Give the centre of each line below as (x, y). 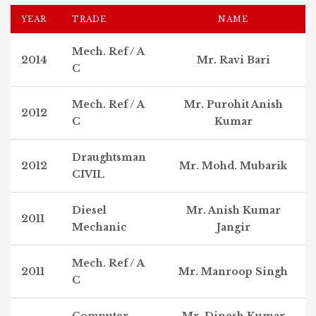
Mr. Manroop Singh (233, 272)
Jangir (233, 227)
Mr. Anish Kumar (233, 210)
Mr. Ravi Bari (233, 60)
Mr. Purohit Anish (233, 104)
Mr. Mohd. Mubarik (233, 166)
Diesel (89, 210)
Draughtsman (109, 157)
